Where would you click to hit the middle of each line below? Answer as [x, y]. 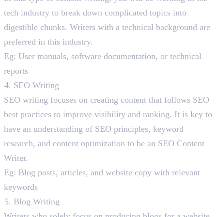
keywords [21, 187]
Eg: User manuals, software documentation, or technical [103, 56]
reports [16, 71]
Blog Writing [37, 202]
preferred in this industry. [50, 42]
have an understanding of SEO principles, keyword [94, 129]
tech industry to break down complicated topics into [95, 13]
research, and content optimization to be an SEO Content [104, 144]
